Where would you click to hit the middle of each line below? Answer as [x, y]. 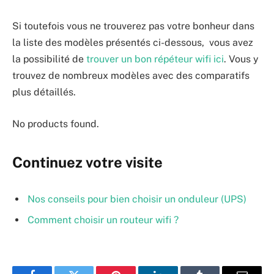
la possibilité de [48, 59]
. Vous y [241, 59]
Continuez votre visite [87, 162]
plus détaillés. [44, 92]
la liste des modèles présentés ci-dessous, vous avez [133, 43]
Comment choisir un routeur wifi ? [103, 220]
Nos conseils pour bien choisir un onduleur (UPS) [137, 199]
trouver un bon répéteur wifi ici [154, 59]
